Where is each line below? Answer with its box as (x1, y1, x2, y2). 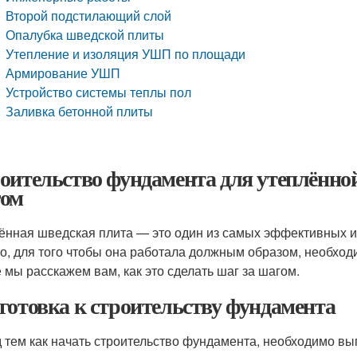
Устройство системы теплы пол (6, 83, 192, 101)
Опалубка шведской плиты (6, 25, 165, 44)
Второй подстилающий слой (6, 6, 172, 25)
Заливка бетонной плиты (6, 102, 154, 120)
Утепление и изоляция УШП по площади (6, 45, 246, 63)
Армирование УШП (6, 64, 121, 82)
